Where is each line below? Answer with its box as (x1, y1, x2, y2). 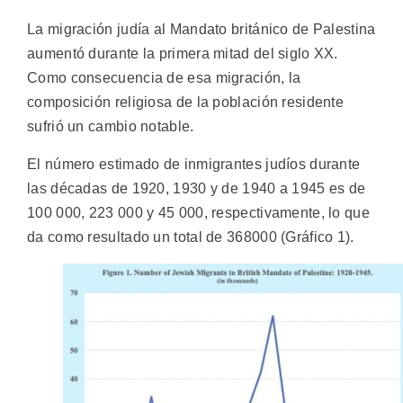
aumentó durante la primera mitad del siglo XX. (27, 46, 338, 62)
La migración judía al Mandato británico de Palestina (27, 22, 376, 38)
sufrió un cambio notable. (27, 119, 194, 135)
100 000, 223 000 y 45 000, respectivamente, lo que (27, 204, 370, 220)
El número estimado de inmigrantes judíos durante (27, 156, 361, 172)
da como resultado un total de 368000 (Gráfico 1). (27, 228, 354, 245)
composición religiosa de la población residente (27, 94, 345, 111)
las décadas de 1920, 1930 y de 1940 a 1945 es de (27, 180, 366, 196)
